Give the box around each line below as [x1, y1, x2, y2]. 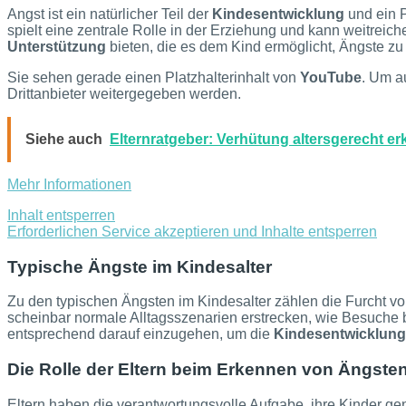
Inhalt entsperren [7, 207, 115, 223]
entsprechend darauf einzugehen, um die [7, 326, 274, 343]
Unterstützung [7, 38, 106, 54]
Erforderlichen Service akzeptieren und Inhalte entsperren [7, 223, 377, 239]
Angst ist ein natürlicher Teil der [7, 5, 212, 22]
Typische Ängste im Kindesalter [7, 256, 272, 276]
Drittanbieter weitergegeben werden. [7, 85, 241, 101]
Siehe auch [25, 130, 102, 147]
